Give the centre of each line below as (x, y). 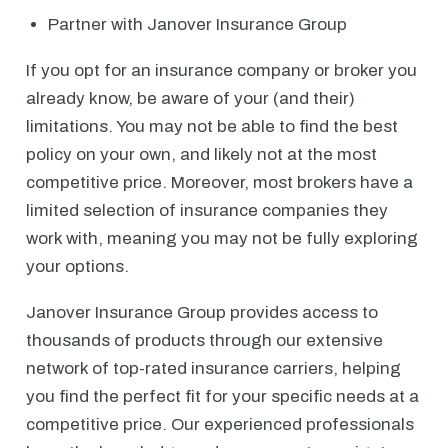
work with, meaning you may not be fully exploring (222, 238)
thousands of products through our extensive (204, 340)
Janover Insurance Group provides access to (202, 312)
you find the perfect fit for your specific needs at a (222, 396)
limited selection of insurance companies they (207, 210)
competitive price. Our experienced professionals (220, 424)
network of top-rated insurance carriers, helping (213, 368)
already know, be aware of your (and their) (190, 98)
